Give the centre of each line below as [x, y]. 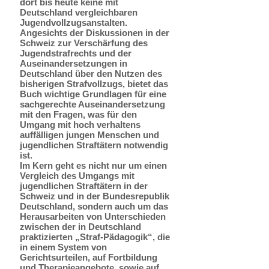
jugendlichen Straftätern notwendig [94, 145]
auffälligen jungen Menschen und [89, 135]
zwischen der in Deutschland [80, 227]
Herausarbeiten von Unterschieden [93, 216]
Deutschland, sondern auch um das [94, 206]
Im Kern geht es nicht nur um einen [93, 165]
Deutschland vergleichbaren [79, 12]
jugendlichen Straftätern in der [84, 186]
